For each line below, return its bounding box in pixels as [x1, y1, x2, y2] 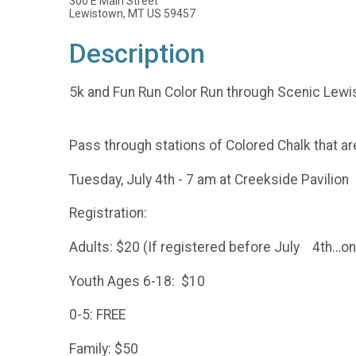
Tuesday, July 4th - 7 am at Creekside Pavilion [69, 171, 352, 188]
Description [69, 38, 205, 69]
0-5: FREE [69, 307, 126, 323]
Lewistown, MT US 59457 [69, 7, 195, 20]
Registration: [69, 205, 147, 222]
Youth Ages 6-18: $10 [69, 273, 205, 289]
